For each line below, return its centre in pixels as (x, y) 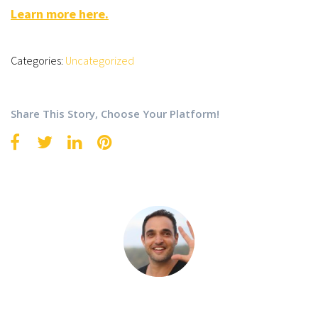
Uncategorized (100, 60)
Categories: (38, 60)
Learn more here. (60, 14)
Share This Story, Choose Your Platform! (115, 114)
